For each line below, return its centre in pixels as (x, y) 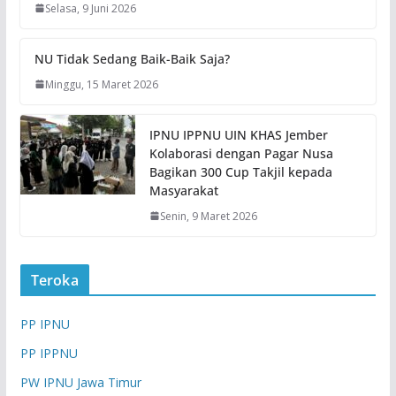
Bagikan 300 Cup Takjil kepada (240, 171)
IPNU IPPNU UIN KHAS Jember (238, 134)
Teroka (54, 280)
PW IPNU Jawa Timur (80, 382)
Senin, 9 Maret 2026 (208, 216)
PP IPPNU (49, 353)
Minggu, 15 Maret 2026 (101, 84)
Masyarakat (183, 190)
